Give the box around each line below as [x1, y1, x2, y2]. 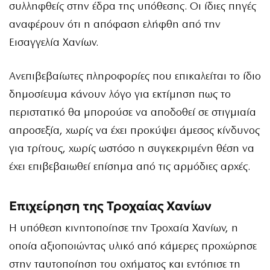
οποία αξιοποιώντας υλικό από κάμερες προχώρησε [9, 241, 257, 253]
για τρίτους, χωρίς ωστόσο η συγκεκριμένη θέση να [9, 143, 254, 155]
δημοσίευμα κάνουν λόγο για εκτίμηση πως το [9, 89, 231, 101]
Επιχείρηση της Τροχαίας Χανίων [9, 197, 212, 214]
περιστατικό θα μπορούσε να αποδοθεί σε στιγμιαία [9, 107, 256, 119]
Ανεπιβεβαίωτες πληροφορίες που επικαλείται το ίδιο [9, 71, 261, 83]
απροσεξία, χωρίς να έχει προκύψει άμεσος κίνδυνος [9, 125, 260, 137]
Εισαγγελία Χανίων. [9, 37, 98, 49]
